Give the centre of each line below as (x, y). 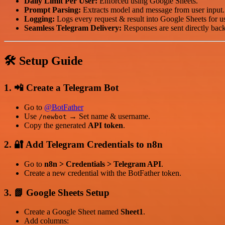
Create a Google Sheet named (72, 212)
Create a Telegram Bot (72, 87)
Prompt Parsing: (52, 10)
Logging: (39, 19)
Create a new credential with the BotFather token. (103, 173)
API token (105, 125)
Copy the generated (56, 125)
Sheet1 (132, 212)
